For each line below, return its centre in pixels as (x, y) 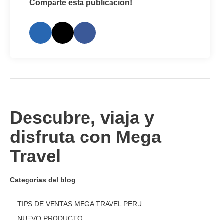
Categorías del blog (43, 180)
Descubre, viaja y (82, 118)
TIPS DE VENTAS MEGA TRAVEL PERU (80, 204)
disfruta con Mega (85, 137)
